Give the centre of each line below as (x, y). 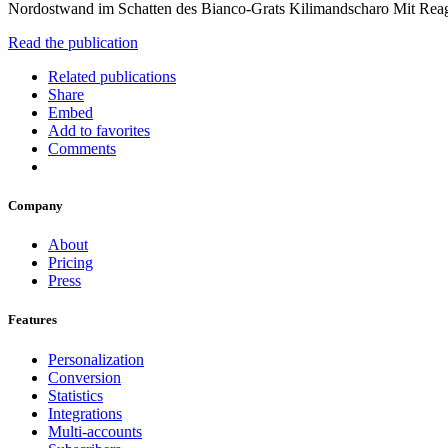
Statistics (75, 395)
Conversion (84, 377)
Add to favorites (99, 130)
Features (32, 320)
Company (35, 206)
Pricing (70, 263)
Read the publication (73, 42)
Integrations (85, 413)
